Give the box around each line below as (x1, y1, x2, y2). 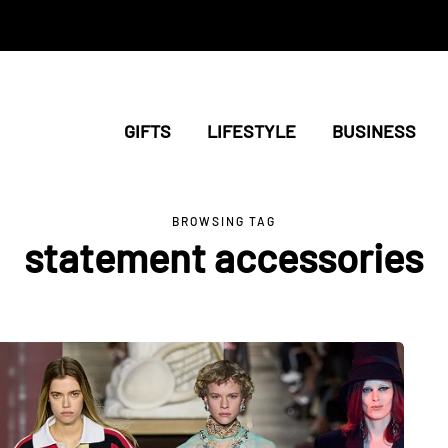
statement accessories (24, 233, 424, 281)
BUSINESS (331, 120, 416, 142)
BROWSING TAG (172, 214, 276, 228)
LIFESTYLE (206, 120, 296, 142)
